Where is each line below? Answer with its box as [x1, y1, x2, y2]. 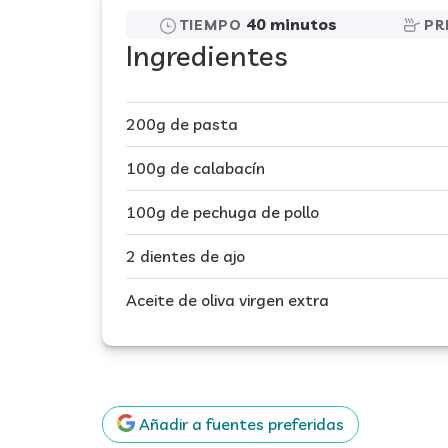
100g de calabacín [126, 158, 265, 178]
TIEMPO [179, 16, 242, 34]
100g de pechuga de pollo [126, 202, 319, 222]
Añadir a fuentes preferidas [135, 414, 344, 434]
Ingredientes [126, 38, 288, 73]
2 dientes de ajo [126, 246, 245, 266]
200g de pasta [126, 114, 238, 134]
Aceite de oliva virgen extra [126, 290, 329, 310]
